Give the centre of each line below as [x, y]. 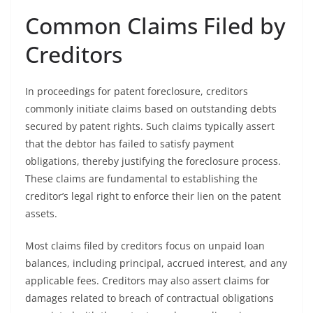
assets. [41, 213]
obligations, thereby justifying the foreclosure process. [153, 161]
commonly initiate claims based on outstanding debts [151, 109]
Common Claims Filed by [155, 26]
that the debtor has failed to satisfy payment [130, 144]
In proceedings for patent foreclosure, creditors [137, 91]
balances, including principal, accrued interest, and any [156, 263]
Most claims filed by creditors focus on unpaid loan [145, 246]
